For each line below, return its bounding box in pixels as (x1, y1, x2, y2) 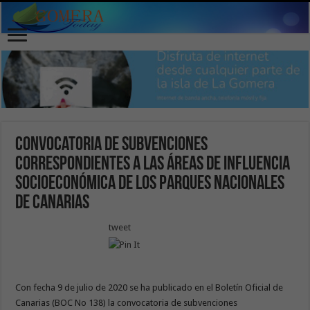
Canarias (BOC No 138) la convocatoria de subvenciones (15, 297, 238, 308)
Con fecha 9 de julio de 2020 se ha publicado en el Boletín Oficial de (15, 282, 284, 293)
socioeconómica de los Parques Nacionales (15, 174, 285, 194)
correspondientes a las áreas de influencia (15, 154, 291, 174)
